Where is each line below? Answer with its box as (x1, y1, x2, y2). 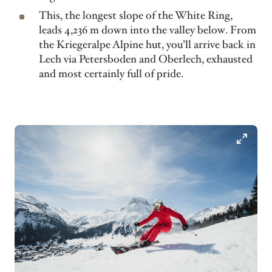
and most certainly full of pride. (39, 66, 183, 81)
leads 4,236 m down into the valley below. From (39, 22, 256, 38)
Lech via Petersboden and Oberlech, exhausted (39, 52, 253, 67)
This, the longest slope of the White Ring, (39, 8, 233, 23)
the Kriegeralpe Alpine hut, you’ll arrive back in (39, 37, 256, 52)
